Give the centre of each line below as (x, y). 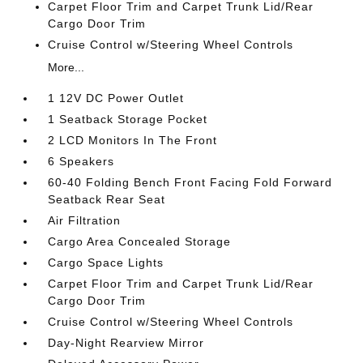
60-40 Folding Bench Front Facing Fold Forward (190, 182)
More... (66, 67)
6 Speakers (81, 161)
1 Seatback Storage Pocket (128, 119)
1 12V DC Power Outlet (116, 98)
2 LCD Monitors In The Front (133, 140)
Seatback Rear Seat (107, 199)
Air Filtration (85, 220)
